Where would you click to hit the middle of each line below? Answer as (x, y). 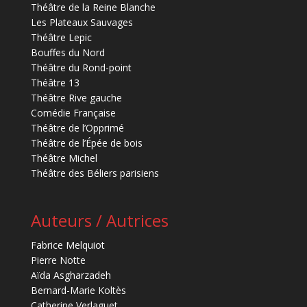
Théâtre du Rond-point (81, 68)
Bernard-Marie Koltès (78, 290)
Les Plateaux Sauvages (82, 23)
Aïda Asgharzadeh (71, 275)
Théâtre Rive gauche (76, 98)
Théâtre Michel (64, 158)
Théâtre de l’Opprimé (77, 128)
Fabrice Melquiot (67, 245)
